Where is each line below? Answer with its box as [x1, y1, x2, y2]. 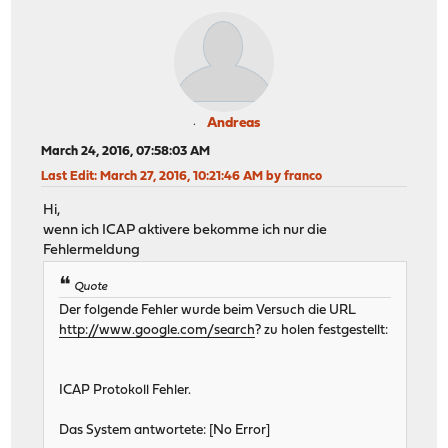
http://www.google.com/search [59, 324, 256, 338]
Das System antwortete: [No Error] [59, 424, 271, 438]
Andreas [206, 115, 260, 131]
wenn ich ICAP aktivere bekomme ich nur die [43, 223, 328, 239]
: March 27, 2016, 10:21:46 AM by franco [94, 169, 323, 183]
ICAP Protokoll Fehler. [59, 384, 192, 398]
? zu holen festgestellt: [255, 324, 389, 338]
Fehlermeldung [43, 243, 141, 259]
